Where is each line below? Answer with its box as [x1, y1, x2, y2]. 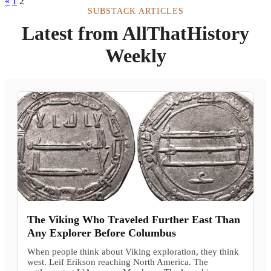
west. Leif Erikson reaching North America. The [27, 257, 208, 267]
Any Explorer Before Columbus [27, 227, 176, 240]
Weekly [105, 45, 166, 67]
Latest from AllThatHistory [22, 22, 249, 45]
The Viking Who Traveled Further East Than [27, 214, 240, 226]
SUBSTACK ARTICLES [87, 7, 184, 16]
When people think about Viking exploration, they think [27, 247, 239, 257]
